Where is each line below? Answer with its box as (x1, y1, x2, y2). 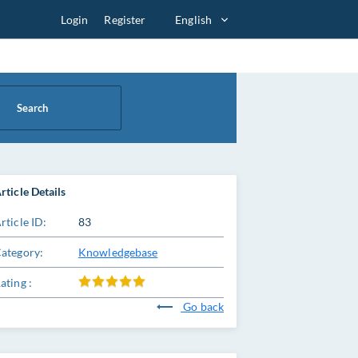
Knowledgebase (78, 245, 158, 259)
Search (17, 101, 49, 114)
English (175, 12, 212, 26)
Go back (181, 300, 224, 313)
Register (104, 12, 146, 26)
